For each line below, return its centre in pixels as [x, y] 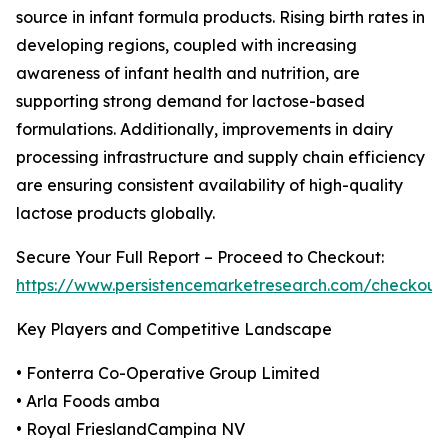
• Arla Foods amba [88, 401]
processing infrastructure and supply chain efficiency [220, 157]
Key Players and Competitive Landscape [174, 329]
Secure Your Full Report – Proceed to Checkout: [200, 257]
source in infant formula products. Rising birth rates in [220, 17]
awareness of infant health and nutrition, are [188, 73]
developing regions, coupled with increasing [186, 45]
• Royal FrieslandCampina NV [130, 429]
